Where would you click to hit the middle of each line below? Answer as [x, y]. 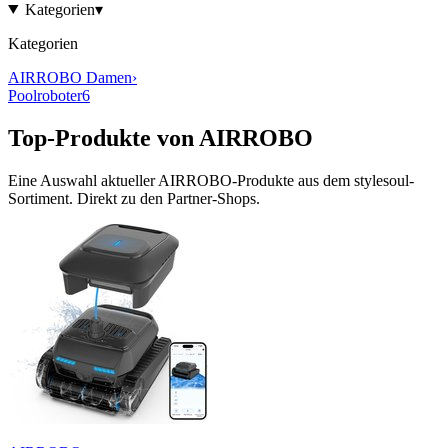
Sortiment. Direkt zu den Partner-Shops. [134, 198]
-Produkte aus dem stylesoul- [323, 180]
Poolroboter [45, 95]
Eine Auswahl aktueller [83, 180]
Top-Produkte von [103, 137]
